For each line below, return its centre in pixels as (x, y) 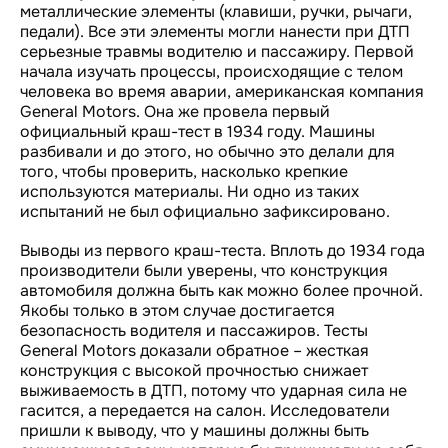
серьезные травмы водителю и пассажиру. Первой (217, 51)
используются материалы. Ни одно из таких (189, 191)
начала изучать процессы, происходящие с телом (211, 71)
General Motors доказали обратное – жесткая (194, 350)
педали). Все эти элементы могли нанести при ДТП (215, 31)
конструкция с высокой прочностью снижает (194, 370)
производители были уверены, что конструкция (204, 270)
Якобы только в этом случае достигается (177, 310)
